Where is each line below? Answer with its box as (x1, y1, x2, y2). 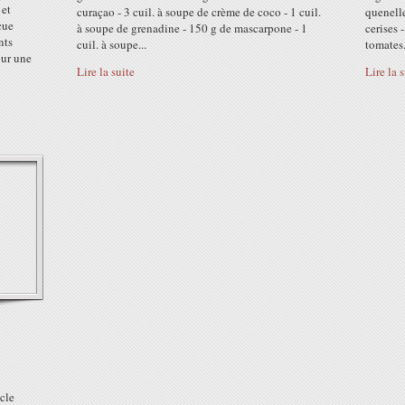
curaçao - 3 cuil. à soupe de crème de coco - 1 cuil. (77, 4, 321, 20)
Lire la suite (77, 63, 135, 80)
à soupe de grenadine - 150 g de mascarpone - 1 (77, 20, 307, 36)
